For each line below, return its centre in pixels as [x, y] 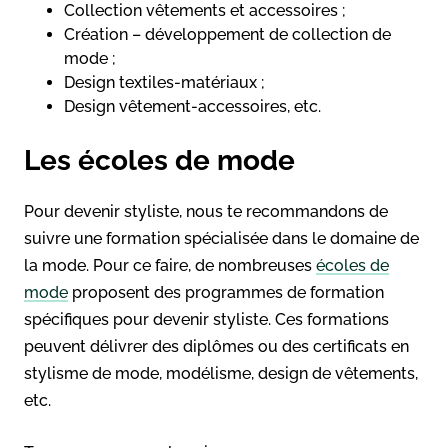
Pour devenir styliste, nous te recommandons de [206, 211]
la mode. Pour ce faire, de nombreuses [170, 265]
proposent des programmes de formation [226, 292]
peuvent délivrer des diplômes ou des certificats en [216, 346]
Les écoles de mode [163, 160]
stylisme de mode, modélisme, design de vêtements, [221, 373]
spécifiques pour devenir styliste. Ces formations [206, 319]
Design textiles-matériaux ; [164, 82]
